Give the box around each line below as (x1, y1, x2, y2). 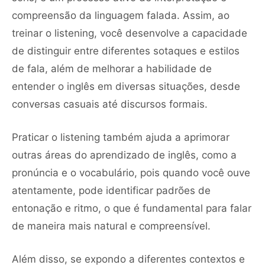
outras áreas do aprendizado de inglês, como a (12, 148, 237, 161)
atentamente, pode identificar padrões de (12, 184, 211, 196)
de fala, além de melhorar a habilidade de (12, 62, 212, 75)
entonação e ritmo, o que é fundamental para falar (12, 202, 251, 214)
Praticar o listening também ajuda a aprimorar (12, 131, 230, 143)
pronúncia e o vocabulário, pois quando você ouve (12, 166, 250, 179)
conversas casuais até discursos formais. (12, 98, 208, 110)
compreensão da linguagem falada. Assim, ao (12, 9, 230, 21)
